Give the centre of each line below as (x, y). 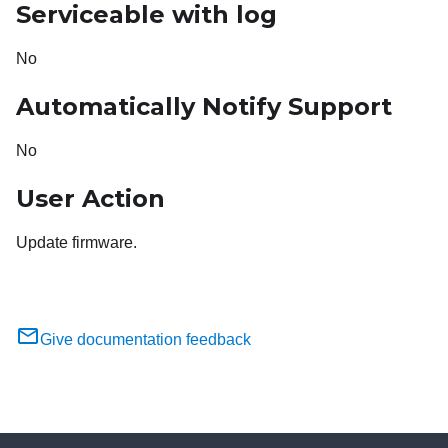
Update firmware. (76, 242)
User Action (90, 198)
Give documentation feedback (145, 339)
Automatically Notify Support (204, 106)
